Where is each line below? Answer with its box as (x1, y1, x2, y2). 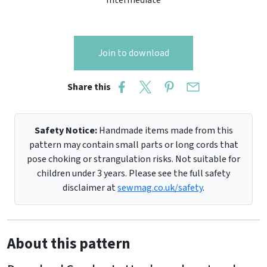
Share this (67, 80, 114, 94)
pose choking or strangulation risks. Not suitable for (27, 153, 240, 166)
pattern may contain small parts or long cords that (29, 138, 238, 152)
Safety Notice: (34, 124, 97, 138)
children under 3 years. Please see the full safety (37, 167, 230, 181)
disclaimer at (63, 181, 117, 195)
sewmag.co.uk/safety (117, 181, 203, 195)
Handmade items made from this (97, 124, 233, 138)
